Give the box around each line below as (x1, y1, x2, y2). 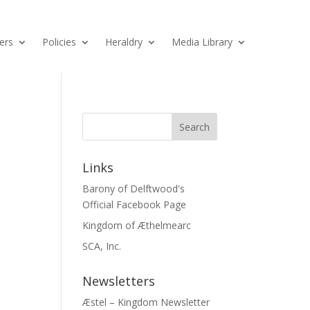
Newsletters (82, 273, 156, 290)
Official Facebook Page (82, 198, 187, 212)
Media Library (172, 35, 232, 48)
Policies (42, 35, 76, 48)
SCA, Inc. (82, 239, 122, 253)
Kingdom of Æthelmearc (82, 219, 192, 232)
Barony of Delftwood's (82, 182, 185, 196)
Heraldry (105, 35, 143, 48)
